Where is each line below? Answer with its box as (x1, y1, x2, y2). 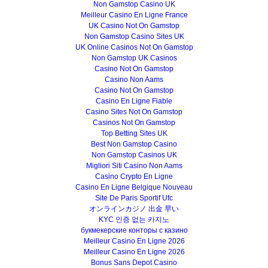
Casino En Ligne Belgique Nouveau (75, 183, 193, 191)
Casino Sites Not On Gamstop (86, 108, 182, 116)
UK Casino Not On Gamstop (89, 22, 179, 30)
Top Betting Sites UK (100, 129, 167, 138)
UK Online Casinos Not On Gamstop (75, 43, 193, 51)
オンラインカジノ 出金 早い (89, 205, 179, 213)
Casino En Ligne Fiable (96, 97, 172, 105)
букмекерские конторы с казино (80, 226, 188, 234)
